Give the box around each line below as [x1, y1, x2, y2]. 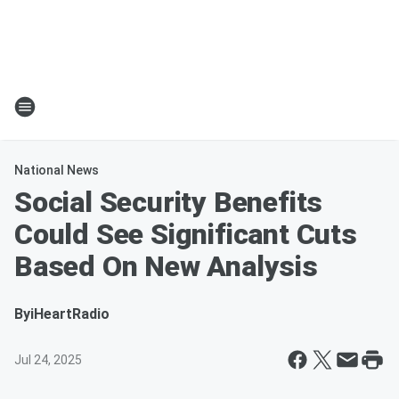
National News [14, 163, 99, 177]
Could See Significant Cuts [14, 217, 357, 251]
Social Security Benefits [14, 185, 323, 219]
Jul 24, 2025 [14, 353, 82, 367]
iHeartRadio [30, 305, 110, 322]
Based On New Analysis [14, 249, 318, 283]
